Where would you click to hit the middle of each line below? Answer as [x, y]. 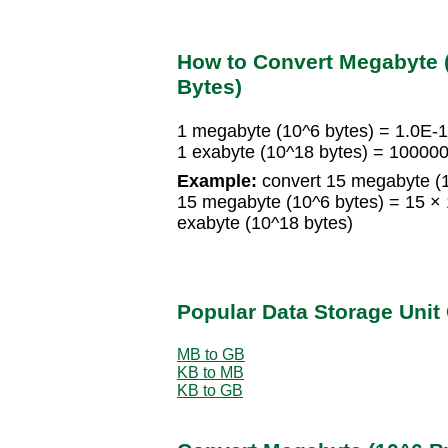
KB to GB [210, 390]
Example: [217, 181]
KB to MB [210, 372]
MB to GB [211, 354]
